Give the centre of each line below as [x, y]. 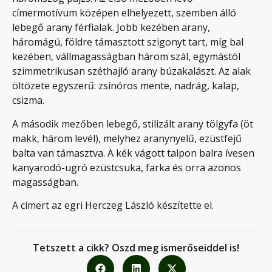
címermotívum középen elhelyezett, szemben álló [124, 13]
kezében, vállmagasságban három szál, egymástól [126, 57]
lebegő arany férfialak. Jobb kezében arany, [111, 28]
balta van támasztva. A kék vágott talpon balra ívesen [133, 153]
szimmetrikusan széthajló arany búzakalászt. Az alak [131, 71]
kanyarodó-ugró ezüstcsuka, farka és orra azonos [127, 167]
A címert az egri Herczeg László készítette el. [113, 206]
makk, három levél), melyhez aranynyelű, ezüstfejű [127, 138]
